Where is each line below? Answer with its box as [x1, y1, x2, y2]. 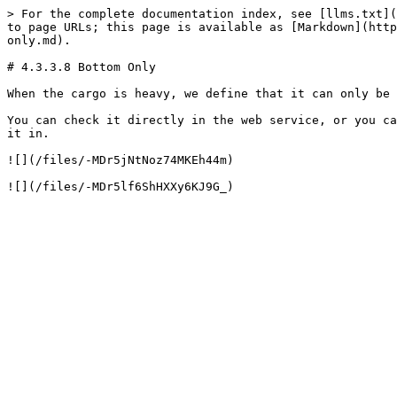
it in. [7, 127, 50, 140]
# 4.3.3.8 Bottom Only [7, 60, 156, 74]
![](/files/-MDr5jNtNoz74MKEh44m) [7, 153, 234, 167]
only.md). [7, 34, 71, 47]
